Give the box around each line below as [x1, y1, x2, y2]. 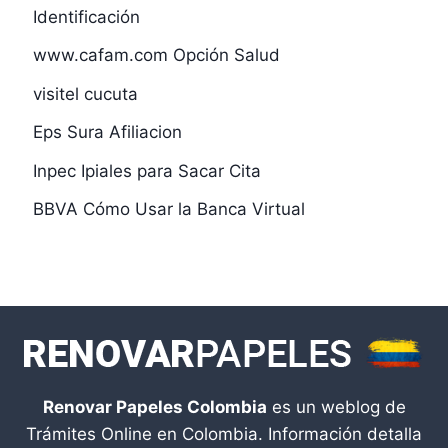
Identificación [32, 6, 140, 27]
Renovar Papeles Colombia [42, 396, 267, 417]
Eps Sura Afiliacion [32, 122, 182, 143]
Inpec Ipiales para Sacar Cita [32, 160, 261, 181]
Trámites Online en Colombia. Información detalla [26, 423, 422, 444]
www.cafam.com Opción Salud [32, 45, 280, 66]
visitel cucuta [32, 83, 138, 104]
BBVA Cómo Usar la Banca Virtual [32, 199, 305, 220]
